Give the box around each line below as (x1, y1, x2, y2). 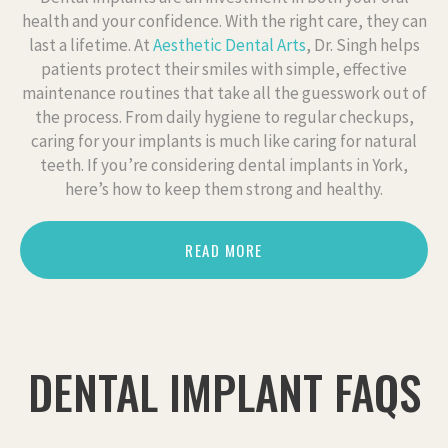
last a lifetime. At (28, 33, 153, 56)
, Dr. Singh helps (305, 33, 420, 56)
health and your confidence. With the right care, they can (21, 9, 427, 32)
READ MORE (185, 238, 263, 261)
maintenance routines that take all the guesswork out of (21, 81, 427, 104)
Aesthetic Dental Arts (152, 33, 306, 56)
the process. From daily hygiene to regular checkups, (34, 105, 414, 128)
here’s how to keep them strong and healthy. (65, 177, 383, 200)
